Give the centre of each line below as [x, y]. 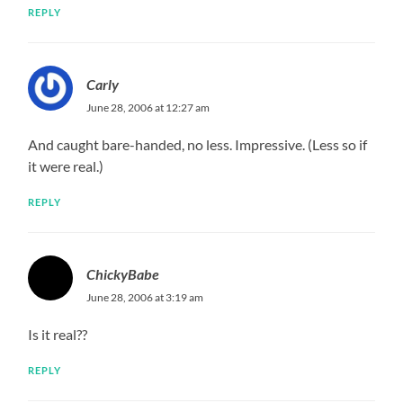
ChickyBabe [123, 273]
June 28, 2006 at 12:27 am [148, 107]
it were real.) [66, 166]
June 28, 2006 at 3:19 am [145, 297]
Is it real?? [58, 334]
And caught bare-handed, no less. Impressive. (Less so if [198, 144]
